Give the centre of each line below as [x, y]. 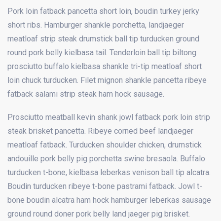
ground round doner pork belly [60, 214]
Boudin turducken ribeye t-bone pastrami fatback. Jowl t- [105, 186]
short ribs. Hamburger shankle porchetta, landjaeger [96, 25]
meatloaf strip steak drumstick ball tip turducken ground [103, 38]
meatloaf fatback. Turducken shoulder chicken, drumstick [105, 145]
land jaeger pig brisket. [151, 214]
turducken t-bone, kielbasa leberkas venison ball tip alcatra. [109, 172]
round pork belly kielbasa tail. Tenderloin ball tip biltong [102, 52]
